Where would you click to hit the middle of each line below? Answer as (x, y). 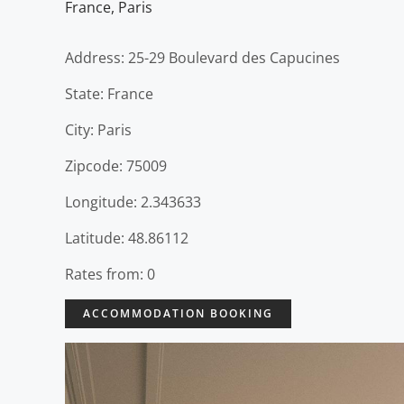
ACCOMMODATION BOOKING (178, 313)
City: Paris (98, 129)
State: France (109, 93)
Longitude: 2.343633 (133, 202)
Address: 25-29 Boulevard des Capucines (202, 57)
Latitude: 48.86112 (127, 238)
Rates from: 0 (110, 274)
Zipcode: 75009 (116, 165)
